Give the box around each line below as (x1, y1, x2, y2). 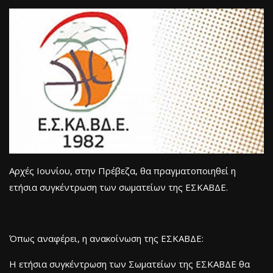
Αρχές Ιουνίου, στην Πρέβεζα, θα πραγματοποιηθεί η (9, 165, 236, 177)
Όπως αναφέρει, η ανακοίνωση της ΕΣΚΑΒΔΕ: (9, 232, 204, 245)
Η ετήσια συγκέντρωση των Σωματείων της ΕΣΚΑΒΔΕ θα (9, 258, 250, 271)
